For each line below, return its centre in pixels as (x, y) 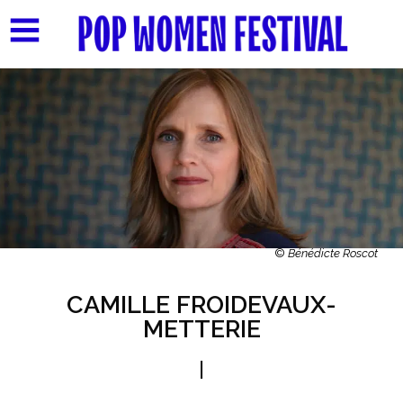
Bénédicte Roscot (333, 253)
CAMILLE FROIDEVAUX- (201, 304)
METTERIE (201, 328)
